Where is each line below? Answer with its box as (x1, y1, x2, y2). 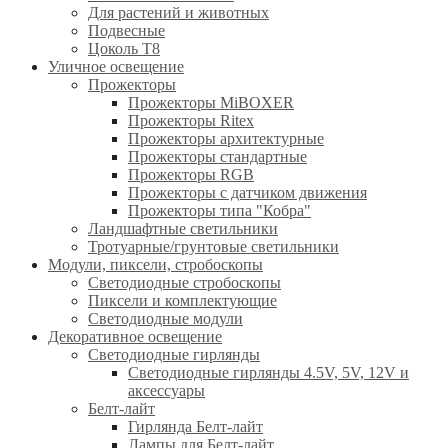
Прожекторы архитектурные (128, 129, 324, 147)
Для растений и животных (88, 3, 269, 21)
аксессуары (128, 381, 205, 399)
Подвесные (88, 21, 165, 39)
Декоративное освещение (48, 327, 222, 345)
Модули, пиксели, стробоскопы (48, 255, 263, 273)
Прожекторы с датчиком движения (128, 183, 367, 201)
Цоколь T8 (88, 39, 160, 57)
